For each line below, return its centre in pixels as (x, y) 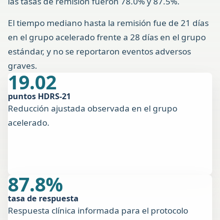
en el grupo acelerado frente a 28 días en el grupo (107, 37)
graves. (23, 66)
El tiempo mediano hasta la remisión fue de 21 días (108, 23)
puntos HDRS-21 (39, 96)
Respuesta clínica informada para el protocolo (98, 211)
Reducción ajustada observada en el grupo (93, 109)
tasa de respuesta (43, 199)
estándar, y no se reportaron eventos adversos (99, 52)
